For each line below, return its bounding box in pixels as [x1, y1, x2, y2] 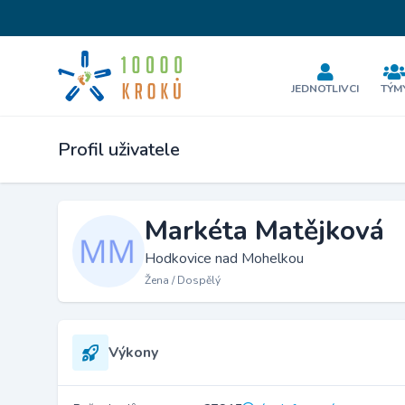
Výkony [108, 343, 158, 363]
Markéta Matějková [145, 212, 384, 250]
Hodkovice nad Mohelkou [145, 249, 304, 268]
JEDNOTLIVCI [291, 81, 360, 96]
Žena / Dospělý [145, 273, 221, 287]
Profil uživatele [58, 137, 180, 162]
